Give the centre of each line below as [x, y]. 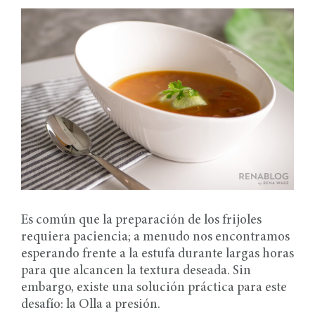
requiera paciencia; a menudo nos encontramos [155, 238]
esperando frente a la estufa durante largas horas [157, 255]
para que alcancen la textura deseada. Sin [136, 271]
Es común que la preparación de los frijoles [141, 221]
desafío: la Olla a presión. [91, 305]
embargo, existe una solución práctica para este [154, 288]
